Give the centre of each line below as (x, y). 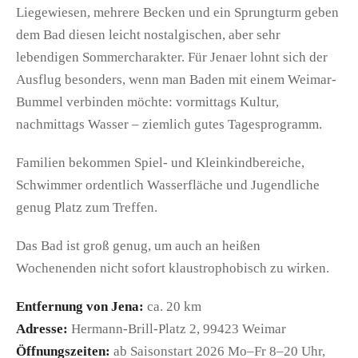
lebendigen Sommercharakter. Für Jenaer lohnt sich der (172, 57)
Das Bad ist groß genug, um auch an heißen (138, 245)
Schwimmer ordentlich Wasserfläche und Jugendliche (168, 185)
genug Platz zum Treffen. (87, 207)
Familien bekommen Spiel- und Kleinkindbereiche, (160, 162)
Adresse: (42, 328)
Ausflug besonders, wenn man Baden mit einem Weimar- (176, 79)
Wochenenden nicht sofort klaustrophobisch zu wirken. (173, 268)
